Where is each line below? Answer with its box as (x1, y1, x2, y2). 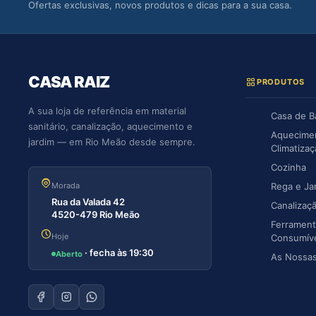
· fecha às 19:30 (83, 247, 154, 259)
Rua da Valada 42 (51, 196, 125, 208)
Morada (51, 181, 80, 191)
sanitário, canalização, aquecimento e (28, 121, 193, 133)
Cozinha (271, 162, 306, 174)
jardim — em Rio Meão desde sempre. (28, 136, 195, 148)
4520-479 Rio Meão (51, 209, 140, 221)
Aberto (56, 248, 83, 259)
